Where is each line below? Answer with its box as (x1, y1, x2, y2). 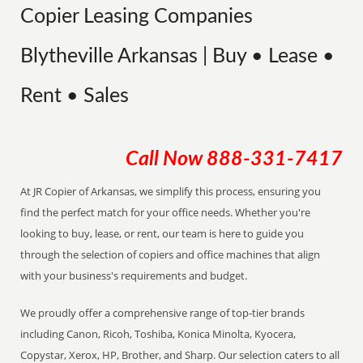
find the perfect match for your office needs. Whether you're (20, 205, 311, 220)
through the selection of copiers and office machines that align (20, 247, 321, 262)
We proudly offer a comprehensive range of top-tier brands (20, 305, 305, 320)
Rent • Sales (20, 86, 130, 106)
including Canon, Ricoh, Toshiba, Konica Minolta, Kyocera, (20, 327, 297, 341)
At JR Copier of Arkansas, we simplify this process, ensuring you (20, 184, 322, 199)
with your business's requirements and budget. (20, 268, 248, 283)
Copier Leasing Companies (20, 6, 254, 27)
